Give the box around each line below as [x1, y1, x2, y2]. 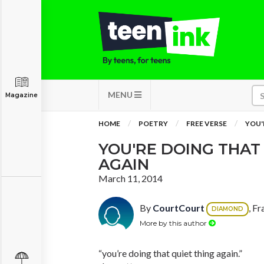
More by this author [140, 218, 209, 227]
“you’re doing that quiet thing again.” [98, 247, 242, 259]
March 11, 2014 [98, 173, 163, 184]
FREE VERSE [186, 119, 227, 128]
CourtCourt [153, 202, 204, 214]
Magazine [5, 91, 38, 99]
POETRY [138, 119, 168, 128]
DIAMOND [212, 205, 243, 213]
